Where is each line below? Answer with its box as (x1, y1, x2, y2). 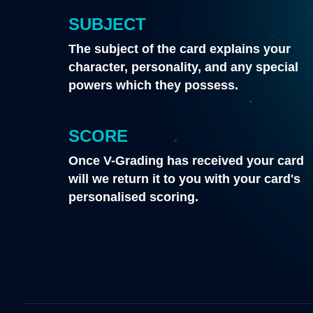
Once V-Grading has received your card (68, 154, 305, 168)
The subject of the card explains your (68, 42, 291, 57)
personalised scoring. (68, 190, 199, 205)
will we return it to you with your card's (68, 172, 301, 187)
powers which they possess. (68, 78, 239, 93)
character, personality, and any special (68, 60, 299, 75)
